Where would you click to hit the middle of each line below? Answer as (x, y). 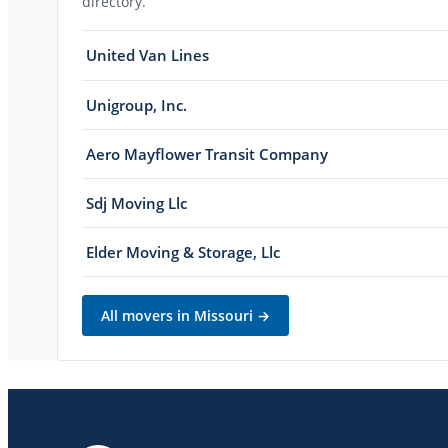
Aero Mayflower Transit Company (207, 153)
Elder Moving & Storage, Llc (183, 251)
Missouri (223, 315)
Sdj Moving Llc (136, 202)
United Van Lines (147, 55)
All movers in (147, 315)
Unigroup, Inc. (136, 104)
